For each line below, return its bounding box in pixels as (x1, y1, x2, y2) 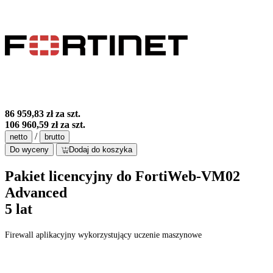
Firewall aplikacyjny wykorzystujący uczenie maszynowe (5, 230, 202, 240)
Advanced (5, 185, 67, 201)
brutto (44, 132, 65, 142)
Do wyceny (10, 145, 49, 155)
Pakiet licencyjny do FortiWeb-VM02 (5, 168, 240, 185)
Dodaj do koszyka (69, 145, 132, 155)
